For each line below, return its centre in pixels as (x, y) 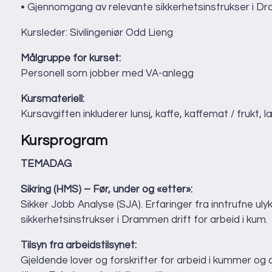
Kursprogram (64, 141)
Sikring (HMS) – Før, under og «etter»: (107, 190)
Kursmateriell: (53, 99)
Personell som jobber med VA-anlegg (107, 74)
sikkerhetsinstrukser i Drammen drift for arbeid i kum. (144, 220)
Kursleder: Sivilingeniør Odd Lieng (97, 33)
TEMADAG (46, 164)
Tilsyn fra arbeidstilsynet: (79, 246)
